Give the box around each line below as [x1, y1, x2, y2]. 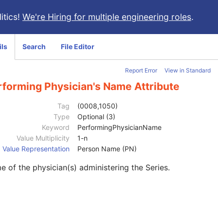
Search [22, 42, 46, 51]
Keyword [42, 123, 70, 132]
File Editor [61, 42, 94, 51]
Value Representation [2, 145, 70, 153]
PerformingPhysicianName [77, 123, 162, 132]
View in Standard [164, 67, 211, 74]
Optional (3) [77, 112, 115, 121]
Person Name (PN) [77, 145, 137, 153]
